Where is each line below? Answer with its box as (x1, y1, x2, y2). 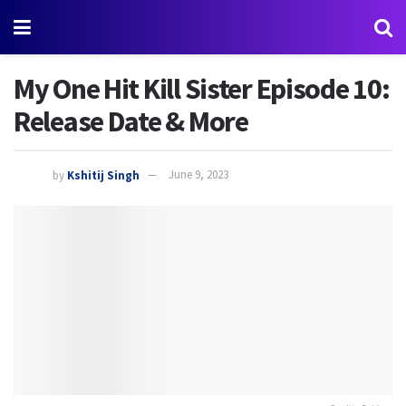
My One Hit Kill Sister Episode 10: (14, 71, 390, 107)
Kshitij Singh (67, 167, 140, 183)
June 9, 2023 (169, 167, 228, 183)
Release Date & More (14, 103, 248, 140)
